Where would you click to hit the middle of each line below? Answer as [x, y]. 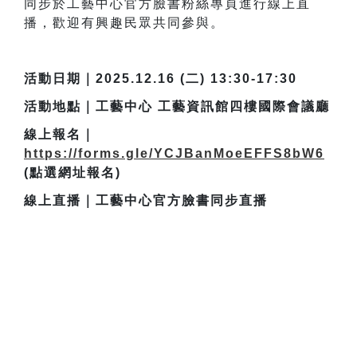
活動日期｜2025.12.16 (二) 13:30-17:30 [161, 79]
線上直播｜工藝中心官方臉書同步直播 [146, 201]
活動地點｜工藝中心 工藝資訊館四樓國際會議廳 [177, 107]
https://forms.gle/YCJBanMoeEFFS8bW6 [174, 154]
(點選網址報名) [73, 173]
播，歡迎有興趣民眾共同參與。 [124, 23]
